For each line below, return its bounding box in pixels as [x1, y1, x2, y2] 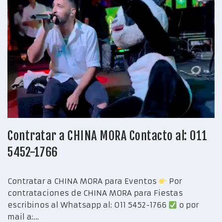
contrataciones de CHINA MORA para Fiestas [7, 188, 183, 198]
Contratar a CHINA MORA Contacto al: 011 [7, 128, 208, 144]
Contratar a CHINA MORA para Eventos [7, 176, 159, 186]
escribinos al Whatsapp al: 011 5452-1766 [7, 200, 168, 210]
